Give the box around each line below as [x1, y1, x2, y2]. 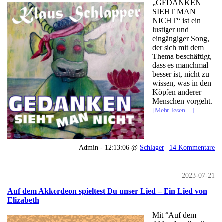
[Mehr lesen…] [152, 106, 195, 114]
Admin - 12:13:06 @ [79, 143, 140, 152]
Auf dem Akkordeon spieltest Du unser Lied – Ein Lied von [7, 187, 207, 196]
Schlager [140, 143, 164, 152]
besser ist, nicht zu [152, 70, 209, 79]
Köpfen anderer [152, 88, 201, 97]
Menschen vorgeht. [152, 97, 212, 106]
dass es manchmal [152, 61, 208, 70]
